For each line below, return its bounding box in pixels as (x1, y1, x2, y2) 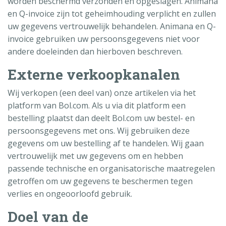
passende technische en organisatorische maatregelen (8, 162, 215, 174)
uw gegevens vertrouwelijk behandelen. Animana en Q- (8, 20, 216, 32)
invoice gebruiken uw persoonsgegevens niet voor (8, 33, 200, 44)
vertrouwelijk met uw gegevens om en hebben (8, 150, 183, 161)
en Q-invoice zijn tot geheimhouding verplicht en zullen (8, 8, 216, 19)
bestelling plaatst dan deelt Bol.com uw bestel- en (8, 112, 195, 124)
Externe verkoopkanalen (8, 65, 180, 84)
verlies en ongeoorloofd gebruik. (8, 188, 132, 199)
